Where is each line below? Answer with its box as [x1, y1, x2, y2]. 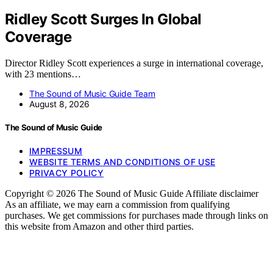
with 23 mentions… [5, 69, 81, 80]
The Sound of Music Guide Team [29, 88, 155, 99]
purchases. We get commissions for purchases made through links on [5, 210, 268, 221]
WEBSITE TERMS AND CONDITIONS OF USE [29, 157, 216, 168]
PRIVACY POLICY [29, 168, 104, 179]
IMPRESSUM [29, 146, 83, 157]
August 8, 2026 [29, 99, 90, 110]
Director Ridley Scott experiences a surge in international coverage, [5, 58, 263, 69]
